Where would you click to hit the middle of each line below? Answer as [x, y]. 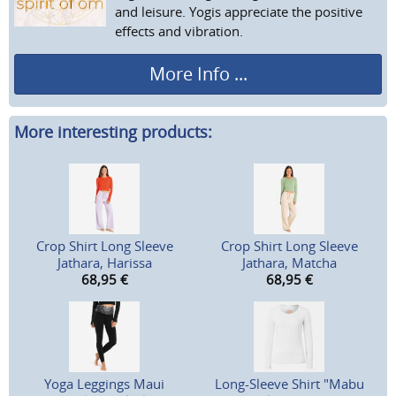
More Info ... [198, 73]
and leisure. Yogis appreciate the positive [239, 11]
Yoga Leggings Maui [105, 384]
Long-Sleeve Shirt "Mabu [289, 384]
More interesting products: [113, 132]
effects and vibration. [179, 30]
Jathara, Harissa [104, 263]
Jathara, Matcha [289, 263]
